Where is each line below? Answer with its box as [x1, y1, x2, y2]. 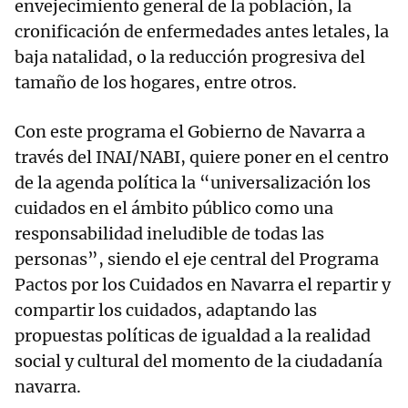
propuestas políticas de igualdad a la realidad [15, 325, 371, 347]
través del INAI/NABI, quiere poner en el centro [15, 147, 389, 168]
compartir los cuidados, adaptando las [15, 300, 317, 321]
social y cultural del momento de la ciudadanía [15, 351, 382, 372]
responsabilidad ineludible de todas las [15, 223, 324, 245]
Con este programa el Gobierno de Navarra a [15, 121, 365, 143]
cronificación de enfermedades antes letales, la [15, 21, 389, 43]
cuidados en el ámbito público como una [15, 198, 333, 219]
